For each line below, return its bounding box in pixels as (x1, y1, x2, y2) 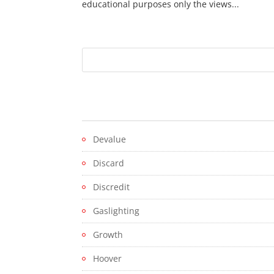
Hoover (93, 253, 122, 265)
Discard (93, 157, 125, 169)
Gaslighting (93, 205, 140, 217)
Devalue (93, 133, 127, 146)
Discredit (93, 181, 130, 193)
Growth (93, 229, 124, 241)
